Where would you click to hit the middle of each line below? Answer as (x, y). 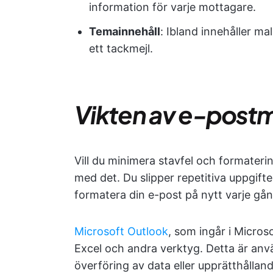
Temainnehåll (125, 32)
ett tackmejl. (121, 49)
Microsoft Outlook (121, 232)
